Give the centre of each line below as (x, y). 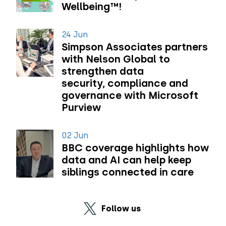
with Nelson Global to (116, 59)
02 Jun (75, 135)
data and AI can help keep (126, 160)
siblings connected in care (127, 172)
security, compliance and (125, 83)
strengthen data (102, 71)
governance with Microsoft (130, 95)
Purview (81, 107)
